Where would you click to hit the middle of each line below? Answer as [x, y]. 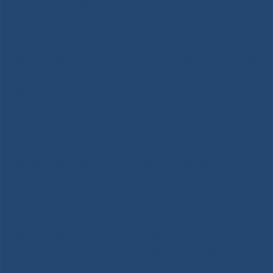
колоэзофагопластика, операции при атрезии [120, 192]
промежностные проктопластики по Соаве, [114, 119]
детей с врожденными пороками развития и [119, 16]
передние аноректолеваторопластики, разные [122, 148]
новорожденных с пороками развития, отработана [132, 250]
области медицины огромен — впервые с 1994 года [136, 60]
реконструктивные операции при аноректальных [131, 89]
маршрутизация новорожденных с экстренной [124, 265]
